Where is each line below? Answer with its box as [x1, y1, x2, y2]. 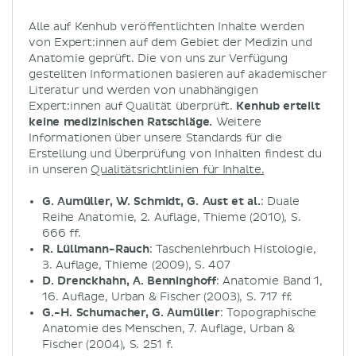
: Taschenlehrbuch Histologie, [149, 242, 316, 256]
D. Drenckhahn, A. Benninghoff [42, 273, 217, 288]
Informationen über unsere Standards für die [29, 130, 283, 145]
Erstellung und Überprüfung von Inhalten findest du [29, 146, 322, 161]
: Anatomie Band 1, [216, 273, 323, 288]
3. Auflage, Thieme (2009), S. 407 [42, 257, 230, 272]
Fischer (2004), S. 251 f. [42, 337, 173, 351]
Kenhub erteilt [236, 99, 320, 113]
